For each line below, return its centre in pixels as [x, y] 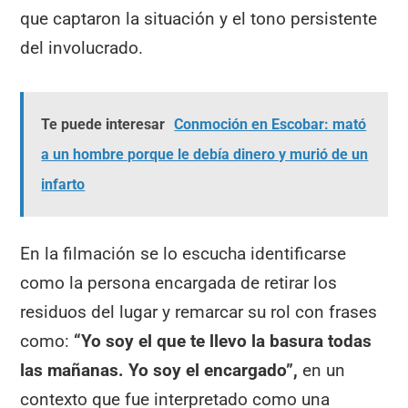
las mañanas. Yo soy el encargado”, [162, 371]
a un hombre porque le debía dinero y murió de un [205, 155]
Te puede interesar [103, 125]
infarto [63, 185]
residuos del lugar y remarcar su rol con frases [199, 312]
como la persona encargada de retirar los [179, 283]
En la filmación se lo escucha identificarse [184, 254]
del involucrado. [82, 47]
